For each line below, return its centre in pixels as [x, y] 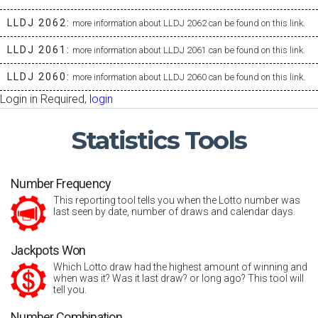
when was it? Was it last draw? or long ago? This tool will [179, 278]
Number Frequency [61, 183]
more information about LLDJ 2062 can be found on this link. [189, 23]
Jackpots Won [48, 250]
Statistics [128, 140]
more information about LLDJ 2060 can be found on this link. [189, 77]
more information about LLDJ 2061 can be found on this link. [189, 50]
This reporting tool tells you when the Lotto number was [177, 200]
